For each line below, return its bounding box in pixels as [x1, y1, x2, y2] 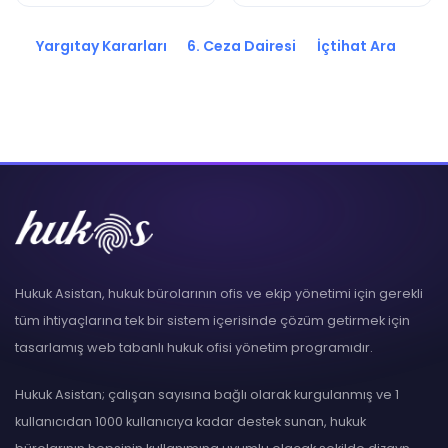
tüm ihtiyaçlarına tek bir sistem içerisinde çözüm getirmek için [15, 312, 410, 329]
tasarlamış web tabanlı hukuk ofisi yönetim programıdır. [15, 339, 373, 356]
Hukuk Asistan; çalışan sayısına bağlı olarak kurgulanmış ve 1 [15, 386, 399, 403]
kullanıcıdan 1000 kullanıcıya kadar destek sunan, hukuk [15, 413, 366, 430]
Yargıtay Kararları [32, 36, 167, 56]
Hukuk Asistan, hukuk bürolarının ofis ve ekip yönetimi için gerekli [15, 285, 423, 302]
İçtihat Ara [313, 36, 396, 56]
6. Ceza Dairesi [184, 36, 296, 56]
